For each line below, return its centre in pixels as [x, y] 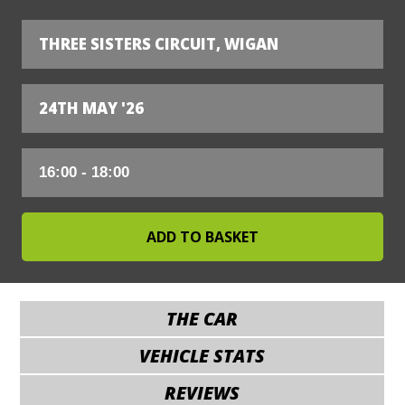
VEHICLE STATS [202, 355]
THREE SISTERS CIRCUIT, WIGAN [159, 43]
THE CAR [202, 318]
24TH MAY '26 [91, 108]
